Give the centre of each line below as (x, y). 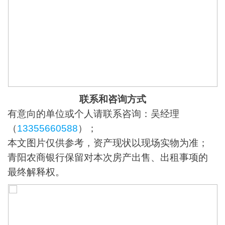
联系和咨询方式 (113, 99)
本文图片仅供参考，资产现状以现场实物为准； (108, 143)
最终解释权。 (36, 172)
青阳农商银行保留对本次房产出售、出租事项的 (108, 157)
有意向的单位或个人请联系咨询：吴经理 (94, 114)
